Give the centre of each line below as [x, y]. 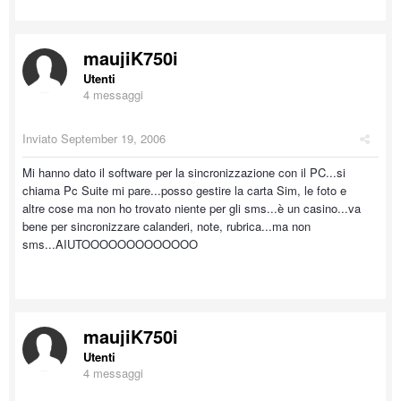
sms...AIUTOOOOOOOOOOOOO [110, 244]
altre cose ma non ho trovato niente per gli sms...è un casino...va [192, 208]
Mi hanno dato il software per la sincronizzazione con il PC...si [184, 172]
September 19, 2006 [113, 138]
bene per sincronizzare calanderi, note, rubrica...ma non [166, 226]
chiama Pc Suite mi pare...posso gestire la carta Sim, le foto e [184, 190]
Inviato [42, 138]
